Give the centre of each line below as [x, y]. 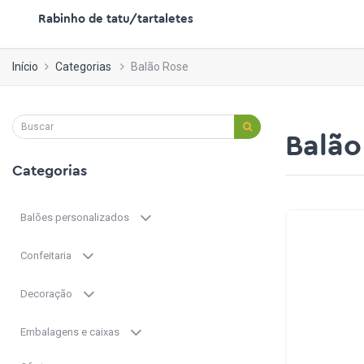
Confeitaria [51, 255]
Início [25, 67]
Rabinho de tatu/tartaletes [116, 19]
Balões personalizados [80, 217]
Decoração [51, 293]
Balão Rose [160, 67]
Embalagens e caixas [75, 331]
